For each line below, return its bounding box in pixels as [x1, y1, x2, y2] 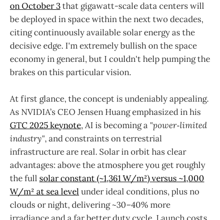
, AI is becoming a [81, 120, 150, 131]
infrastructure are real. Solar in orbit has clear [10, 146, 186, 158]
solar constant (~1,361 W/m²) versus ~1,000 [39, 173, 204, 184]
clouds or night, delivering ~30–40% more [10, 199, 170, 211]
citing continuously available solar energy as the [10, 27, 195, 38]
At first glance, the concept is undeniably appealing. [10, 93, 209, 105]
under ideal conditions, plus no [79, 186, 199, 197]
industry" [10, 133, 45, 144]
